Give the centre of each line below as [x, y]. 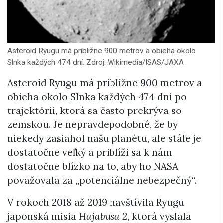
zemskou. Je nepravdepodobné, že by [93, 125]
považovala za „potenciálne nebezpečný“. [102, 180]
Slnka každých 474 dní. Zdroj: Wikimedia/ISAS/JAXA [96, 62]
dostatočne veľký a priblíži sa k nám [90, 153]
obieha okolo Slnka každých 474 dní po [97, 97]
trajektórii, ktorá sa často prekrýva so [95, 111]
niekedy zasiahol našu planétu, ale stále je [104, 139]
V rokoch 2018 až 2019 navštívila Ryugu [96, 202]
